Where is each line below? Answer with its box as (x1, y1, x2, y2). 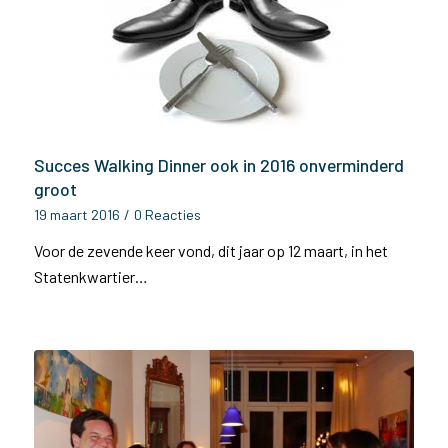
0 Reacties (133, 206, 201, 223)
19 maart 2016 (33, 206, 120, 223)
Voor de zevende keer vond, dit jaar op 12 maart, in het (33, 241, 388, 260)
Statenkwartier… (33, 267, 148, 286)
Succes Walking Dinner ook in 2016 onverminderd (33, 154, 404, 176)
